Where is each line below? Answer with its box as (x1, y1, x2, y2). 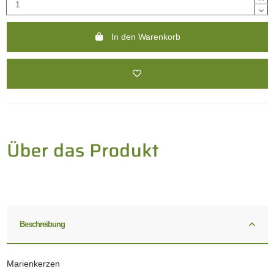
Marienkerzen (6, 259, 60, 269)
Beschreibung (19, 220, 65, 229)
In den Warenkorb (111, 31, 180, 42)
